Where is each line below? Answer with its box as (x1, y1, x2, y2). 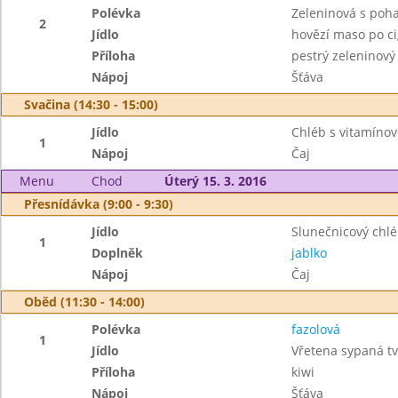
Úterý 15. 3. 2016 (163, 172, 267, 189)
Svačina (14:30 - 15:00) (24, 96, 158, 113)
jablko (291, 244, 327, 261)
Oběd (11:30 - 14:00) (24, 293, 145, 310)
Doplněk (92, 244, 144, 261)
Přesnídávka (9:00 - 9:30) (24, 195, 173, 212)
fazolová (291, 321, 340, 338)
